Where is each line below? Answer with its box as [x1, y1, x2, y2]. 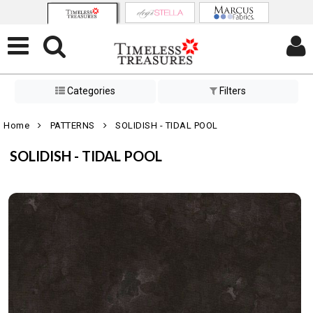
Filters [217, 85, 247, 97]
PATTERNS [50, 120, 95, 131]
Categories [64, 85, 115, 97]
